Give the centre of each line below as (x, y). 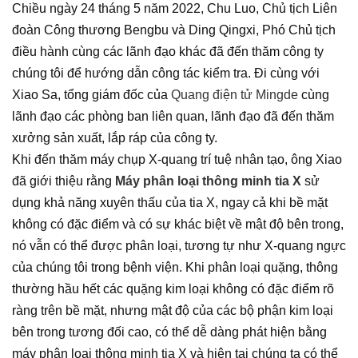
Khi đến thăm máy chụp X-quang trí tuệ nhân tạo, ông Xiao (177, 160)
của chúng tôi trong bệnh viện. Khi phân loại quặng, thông (175, 268)
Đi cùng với (287, 74)
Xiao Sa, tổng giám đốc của (91, 95)
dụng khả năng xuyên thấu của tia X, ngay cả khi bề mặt (170, 203)
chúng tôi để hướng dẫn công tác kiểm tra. (133, 74)
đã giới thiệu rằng (64, 181)
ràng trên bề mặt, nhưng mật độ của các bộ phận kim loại (173, 311)
